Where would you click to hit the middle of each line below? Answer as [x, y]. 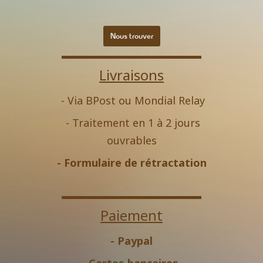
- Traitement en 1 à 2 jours [131, 123]
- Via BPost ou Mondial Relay [131, 100]
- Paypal [131, 241]
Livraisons [131, 75]
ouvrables [131, 140]
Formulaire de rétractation [135, 163]
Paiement [131, 215]
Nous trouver [131, 36]
